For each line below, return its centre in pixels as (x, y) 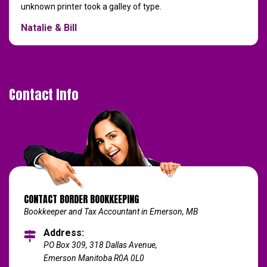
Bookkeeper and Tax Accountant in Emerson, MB (111, 212)
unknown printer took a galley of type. (91, 7)
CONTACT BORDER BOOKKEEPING (81, 199)
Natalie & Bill (49, 28)
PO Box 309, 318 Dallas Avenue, (100, 245)
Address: (64, 233)
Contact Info (44, 95)
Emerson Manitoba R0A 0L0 (94, 258)
